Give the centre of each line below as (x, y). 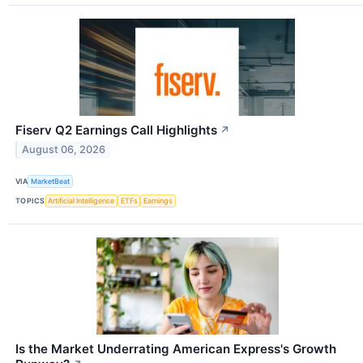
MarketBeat (51, 181)
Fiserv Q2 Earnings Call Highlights (116, 130)
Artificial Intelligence (81, 201)
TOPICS (30, 201)
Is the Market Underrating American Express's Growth (176, 348)
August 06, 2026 (64, 150)
